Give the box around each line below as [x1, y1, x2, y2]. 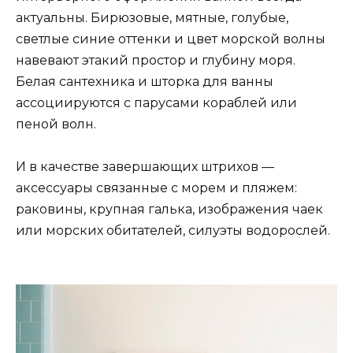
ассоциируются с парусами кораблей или [16, 95, 297, 111]
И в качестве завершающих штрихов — [16, 159, 274, 175]
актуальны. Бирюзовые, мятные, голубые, [16, 10, 288, 26]
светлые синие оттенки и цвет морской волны [16, 32, 325, 47]
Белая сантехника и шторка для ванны [16, 74, 273, 90]
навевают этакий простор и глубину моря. [16, 53, 295, 69]
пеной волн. [16, 117, 96, 132]
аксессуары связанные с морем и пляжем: [16, 180, 297, 196]
